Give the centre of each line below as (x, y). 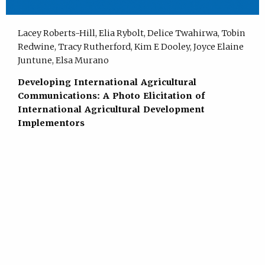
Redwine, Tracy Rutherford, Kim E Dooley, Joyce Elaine (130, 46)
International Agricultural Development (111, 110)
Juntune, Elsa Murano (63, 60)
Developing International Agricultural (107, 83)
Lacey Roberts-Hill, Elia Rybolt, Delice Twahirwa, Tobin (131, 33)
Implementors (51, 123)
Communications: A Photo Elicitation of (111, 96)
